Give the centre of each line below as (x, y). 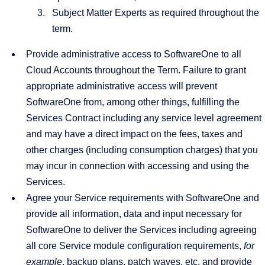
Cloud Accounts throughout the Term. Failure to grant (136, 70)
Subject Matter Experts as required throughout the (156, 13)
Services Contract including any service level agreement (144, 118)
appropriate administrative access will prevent (122, 86)
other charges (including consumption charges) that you (142, 150)
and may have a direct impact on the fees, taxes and (134, 134)
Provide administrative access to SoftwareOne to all (134, 54)
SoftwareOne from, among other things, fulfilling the (133, 102)
